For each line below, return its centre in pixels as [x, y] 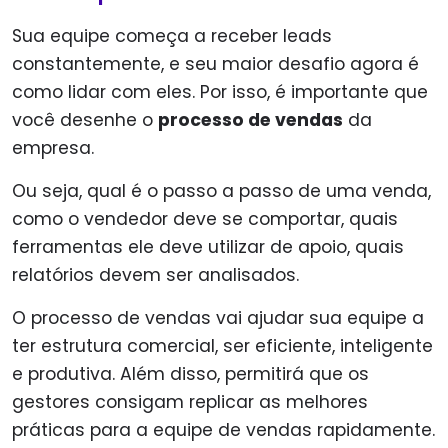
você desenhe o [85, 120]
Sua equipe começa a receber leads [172, 36]
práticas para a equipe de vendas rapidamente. [223, 430]
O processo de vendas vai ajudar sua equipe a [218, 318]
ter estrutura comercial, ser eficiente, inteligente [222, 346]
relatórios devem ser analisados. [155, 275]
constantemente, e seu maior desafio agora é [215, 64]
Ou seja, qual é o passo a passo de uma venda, [221, 191]
